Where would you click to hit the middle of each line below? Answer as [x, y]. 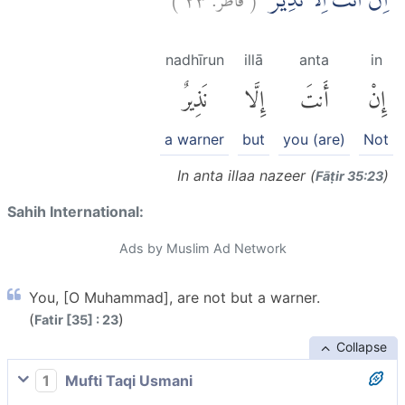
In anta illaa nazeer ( [246, 175]
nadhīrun [194, 60]
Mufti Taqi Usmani [127, 380]
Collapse [361, 346]
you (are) [314, 139]
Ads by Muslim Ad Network [202, 248]
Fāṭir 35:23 [349, 175]
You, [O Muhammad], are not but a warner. [174, 297]
